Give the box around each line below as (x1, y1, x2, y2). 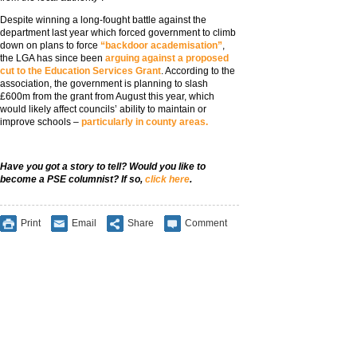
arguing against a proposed (105, 53, 229, 64)
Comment (185, 217, 227, 229)
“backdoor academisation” (100, 40, 222, 51)
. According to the (161, 65, 235, 76)
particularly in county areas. (81, 116, 208, 127)
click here (145, 174, 190, 185)
